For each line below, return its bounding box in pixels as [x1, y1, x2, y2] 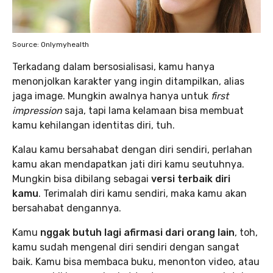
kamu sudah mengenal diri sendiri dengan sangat [12, 241, 239, 253]
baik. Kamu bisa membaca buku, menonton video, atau [12, 256, 260, 268]
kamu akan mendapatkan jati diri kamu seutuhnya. [12, 158, 244, 170]
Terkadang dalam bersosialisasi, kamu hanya [12, 61, 214, 73]
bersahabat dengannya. [12, 202, 121, 214]
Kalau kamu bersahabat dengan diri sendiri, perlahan [12, 144, 252, 155]
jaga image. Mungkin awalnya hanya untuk [12, 90, 211, 102]
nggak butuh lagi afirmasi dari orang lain [40, 227, 235, 238]
